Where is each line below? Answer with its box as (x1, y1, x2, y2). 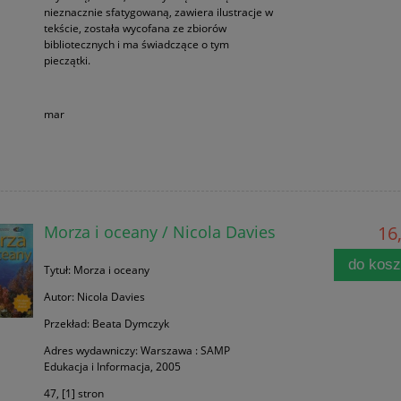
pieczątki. (43, 53, 90, 69)
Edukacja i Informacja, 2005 (43, 359, 181, 375)
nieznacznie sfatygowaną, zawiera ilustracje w (43, 4, 273, 21)
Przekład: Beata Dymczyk (43, 316, 169, 332)
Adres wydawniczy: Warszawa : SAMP (43, 343, 230, 359)
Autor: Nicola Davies (43, 289, 145, 305)
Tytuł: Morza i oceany (43, 262, 149, 278)
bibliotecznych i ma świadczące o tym (43, 37, 229, 53)
